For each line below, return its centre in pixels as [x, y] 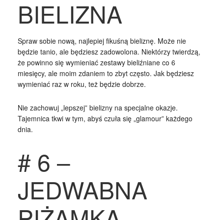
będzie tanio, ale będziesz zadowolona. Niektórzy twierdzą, [109, 51]
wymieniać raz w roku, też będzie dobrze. [82, 84]
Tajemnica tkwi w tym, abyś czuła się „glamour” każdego [105, 118]
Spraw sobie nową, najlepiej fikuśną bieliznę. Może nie [102, 41]
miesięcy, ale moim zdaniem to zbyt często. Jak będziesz [106, 73]
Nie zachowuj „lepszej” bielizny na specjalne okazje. [97, 107]
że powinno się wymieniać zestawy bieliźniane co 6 [96, 62]
